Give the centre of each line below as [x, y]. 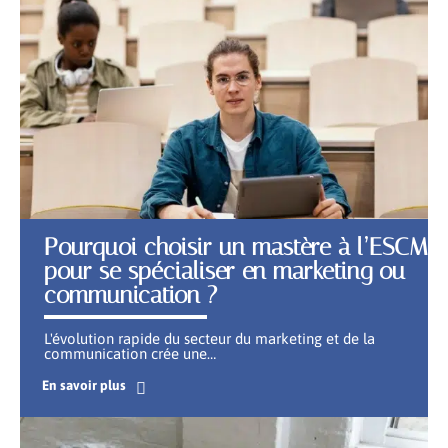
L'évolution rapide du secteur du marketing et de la [209, 338]
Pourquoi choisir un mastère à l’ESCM [236, 246]
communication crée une [125, 353]
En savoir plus [83, 384]
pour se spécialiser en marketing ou [224, 270]
